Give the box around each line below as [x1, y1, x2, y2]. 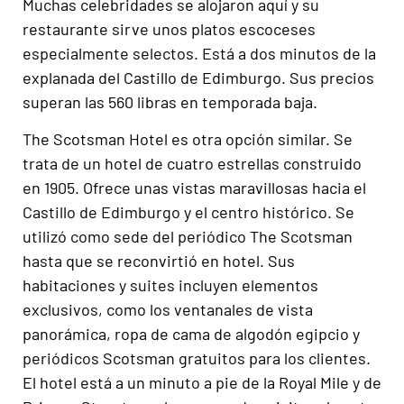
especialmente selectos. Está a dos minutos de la [23, 43, 376, 64]
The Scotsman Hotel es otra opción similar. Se [23, 129, 353, 150]
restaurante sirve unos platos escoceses [23, 19, 316, 40]
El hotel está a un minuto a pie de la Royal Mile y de [23, 372, 381, 393]
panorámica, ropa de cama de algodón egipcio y [23, 324, 360, 344]
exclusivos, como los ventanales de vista [23, 299, 313, 320]
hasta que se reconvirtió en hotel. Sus [23, 251, 295, 271]
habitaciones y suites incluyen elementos [23, 275, 318, 296]
